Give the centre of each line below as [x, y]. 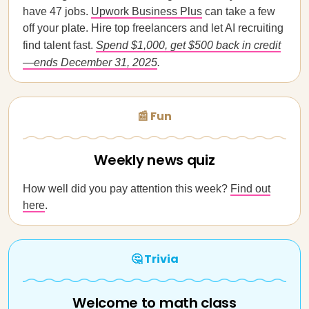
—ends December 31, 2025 [90, 62]
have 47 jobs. [57, 11]
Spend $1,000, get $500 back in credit [188, 45]
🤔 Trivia [154, 259]
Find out [250, 189]
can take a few [239, 11]
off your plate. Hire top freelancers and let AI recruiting [153, 28]
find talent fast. [59, 45]
